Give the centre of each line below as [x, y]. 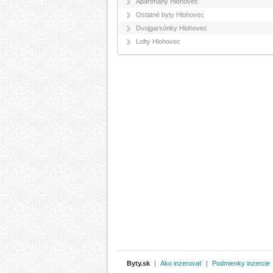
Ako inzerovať [181, 263]
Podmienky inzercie [241, 263]
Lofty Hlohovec [158, 41]
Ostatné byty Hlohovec [170, 15]
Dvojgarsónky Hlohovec [172, 28]
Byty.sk [138, 263]
